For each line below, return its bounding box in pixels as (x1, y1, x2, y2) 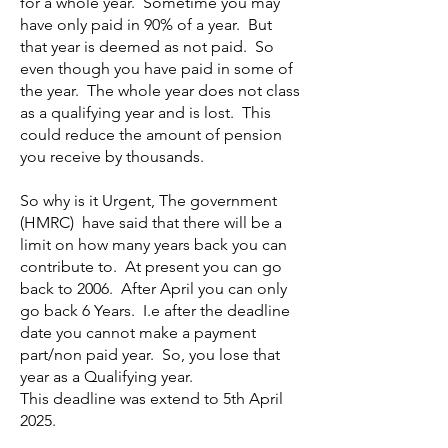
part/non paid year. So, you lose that (20, 345, 280, 364)
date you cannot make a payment (20, 323, 256, 342)
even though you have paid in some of (20, 59, 293, 78)
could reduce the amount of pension (20, 125, 282, 144)
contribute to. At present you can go (20, 257, 282, 276)
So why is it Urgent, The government (20, 191, 277, 210)
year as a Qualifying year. (20, 367, 197, 386)
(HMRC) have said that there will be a (20, 213, 282, 232)
